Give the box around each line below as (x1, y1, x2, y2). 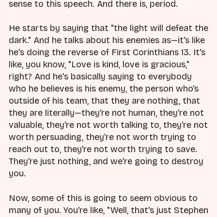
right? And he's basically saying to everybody (9, 71, 192, 82)
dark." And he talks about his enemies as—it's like (9, 35, 205, 46)
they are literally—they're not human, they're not (9, 108, 204, 119)
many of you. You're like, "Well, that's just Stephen (9, 204, 208, 216)
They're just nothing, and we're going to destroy (9, 156, 203, 167)
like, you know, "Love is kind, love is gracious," (9, 59, 189, 70)
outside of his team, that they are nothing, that (9, 95, 200, 107)
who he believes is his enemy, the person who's (9, 83, 199, 94)
